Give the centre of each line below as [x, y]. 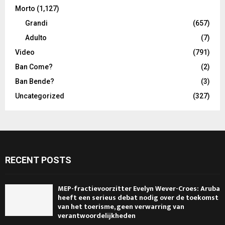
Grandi [36, 23]
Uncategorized [40, 96]
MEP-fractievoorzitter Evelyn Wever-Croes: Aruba [139, 188]
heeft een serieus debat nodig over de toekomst [138, 197]
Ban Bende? [35, 81]
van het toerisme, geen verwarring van [121, 206]
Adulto [36, 37]
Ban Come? [34, 67]
